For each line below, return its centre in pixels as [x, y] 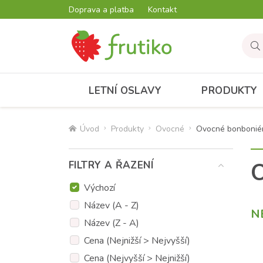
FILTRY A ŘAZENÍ [111, 165]
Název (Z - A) [112, 223]
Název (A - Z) [112, 205]
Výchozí [100, 188]
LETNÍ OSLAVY [125, 90]
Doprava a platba [101, 9]
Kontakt [162, 9]
